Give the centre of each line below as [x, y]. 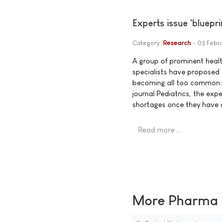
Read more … [160, 129]
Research [177, 43]
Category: [148, 43]
